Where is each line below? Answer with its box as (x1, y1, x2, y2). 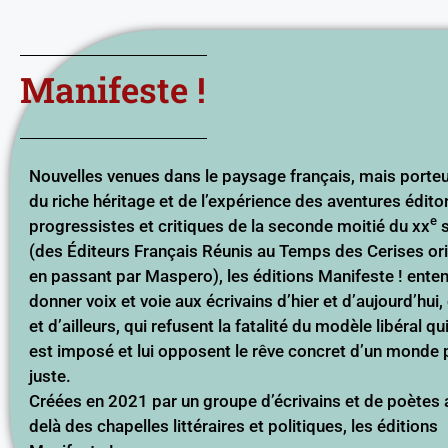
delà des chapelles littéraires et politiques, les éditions (29, 415, 438, 436)
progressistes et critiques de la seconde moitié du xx (29, 215, 430, 236)
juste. (29, 365, 71, 386)
